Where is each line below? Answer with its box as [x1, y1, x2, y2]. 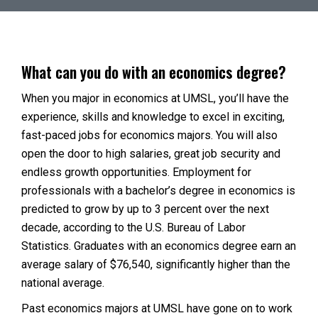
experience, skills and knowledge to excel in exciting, [21, 110, 285, 124]
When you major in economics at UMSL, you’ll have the [21, 92, 289, 105]
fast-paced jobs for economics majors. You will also [21, 128, 278, 142]
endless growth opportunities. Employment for [21, 165, 251, 179]
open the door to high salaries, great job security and [21, 147, 280, 160]
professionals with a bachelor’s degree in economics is [21, 184, 295, 197]
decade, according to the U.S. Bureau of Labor [21, 221, 246, 234]
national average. [21, 276, 104, 290]
